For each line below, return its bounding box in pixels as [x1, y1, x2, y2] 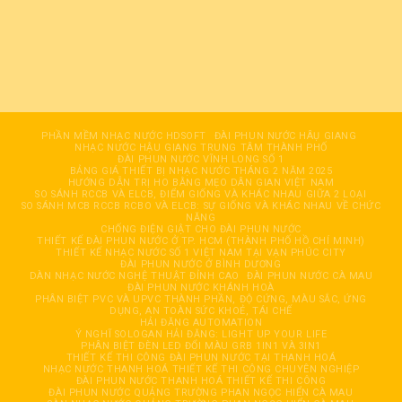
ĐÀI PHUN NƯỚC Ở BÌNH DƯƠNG [120, 258, 282, 271]
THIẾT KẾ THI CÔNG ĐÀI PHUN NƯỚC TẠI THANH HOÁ [66, 352, 336, 364]
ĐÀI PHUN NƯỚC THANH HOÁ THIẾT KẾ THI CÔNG [75, 375, 327, 388]
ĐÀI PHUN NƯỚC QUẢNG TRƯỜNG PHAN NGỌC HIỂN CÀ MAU [48, 387, 354, 399]
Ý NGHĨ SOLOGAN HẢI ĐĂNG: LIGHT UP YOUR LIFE [74, 328, 328, 341]
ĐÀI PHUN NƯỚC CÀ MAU [247, 270, 373, 283]
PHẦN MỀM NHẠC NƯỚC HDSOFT [41, 130, 207, 143]
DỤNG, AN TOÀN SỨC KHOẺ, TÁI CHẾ [109, 305, 293, 318]
